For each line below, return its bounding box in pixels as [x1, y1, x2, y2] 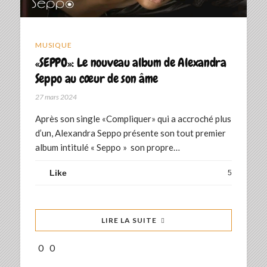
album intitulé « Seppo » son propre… [35, 142, 180, 153]
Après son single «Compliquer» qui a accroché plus [35, 113, 231, 125]
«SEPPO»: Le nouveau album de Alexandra [35, 54, 226, 71]
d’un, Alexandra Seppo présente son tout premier [35, 128, 226, 139]
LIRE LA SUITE [101, 216, 157, 225]
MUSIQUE [35, 41, 72, 50]
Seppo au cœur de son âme [35, 70, 159, 87]
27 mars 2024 [35, 92, 77, 102]
